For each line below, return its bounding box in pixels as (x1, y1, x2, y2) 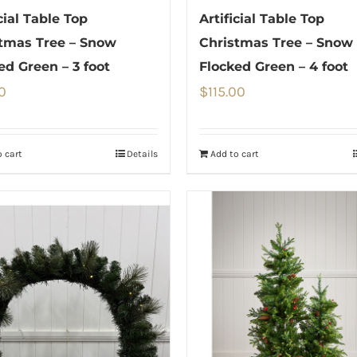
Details (127, 147, 158, 159)
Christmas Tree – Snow (199, 34, 353, 50)
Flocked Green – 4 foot (199, 58, 348, 74)
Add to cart (210, 147, 259, 159)
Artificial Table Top (199, 10, 324, 26)
